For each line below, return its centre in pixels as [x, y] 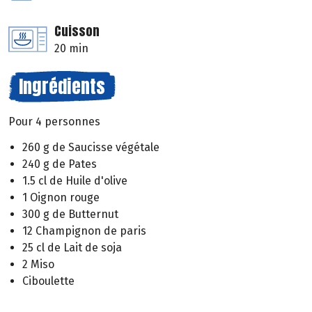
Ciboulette [48, 281]
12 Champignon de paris [84, 231]
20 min [71, 48]
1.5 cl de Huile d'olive [75, 180]
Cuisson [77, 31]
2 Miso [38, 264]
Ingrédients [62, 86]
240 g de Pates [60, 164]
